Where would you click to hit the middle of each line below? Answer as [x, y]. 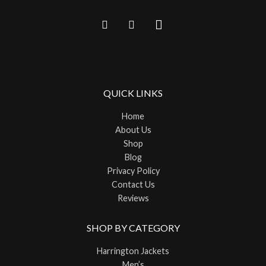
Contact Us [133, 184]
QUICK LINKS [133, 93]
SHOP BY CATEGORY [133, 228]
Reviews [133, 198]
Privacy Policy [133, 170]
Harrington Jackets [133, 251]
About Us [133, 129]
